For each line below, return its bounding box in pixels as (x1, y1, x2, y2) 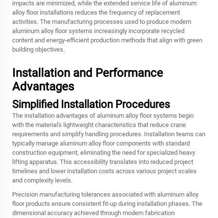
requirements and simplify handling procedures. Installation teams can (12, 130, 205, 138)
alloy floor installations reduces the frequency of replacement (12, 9, 180, 16)
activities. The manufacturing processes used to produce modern (12, 18, 191, 25)
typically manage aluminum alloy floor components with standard (12, 140, 190, 147)
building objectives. (12, 46, 65, 53)
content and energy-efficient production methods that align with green (12, 36, 202, 44)
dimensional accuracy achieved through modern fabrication (12, 209, 175, 217)
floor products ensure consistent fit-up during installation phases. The (12, 200, 202, 207)
